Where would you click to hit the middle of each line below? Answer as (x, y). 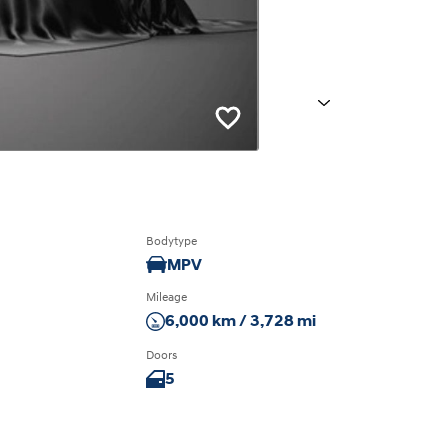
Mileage (167, 297)
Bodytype (172, 241)
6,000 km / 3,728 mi (241, 321)
